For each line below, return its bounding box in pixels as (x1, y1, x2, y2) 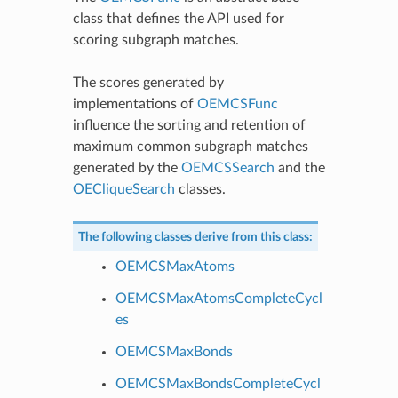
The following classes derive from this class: (77, 229, 313, 243)
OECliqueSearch (72, 181, 175, 196)
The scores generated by (72, 75, 224, 90)
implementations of (72, 96, 197, 111)
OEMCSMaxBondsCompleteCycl (115, 376, 321, 391)
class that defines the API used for (72, 11, 284, 26)
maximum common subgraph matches (72, 139, 308, 154)
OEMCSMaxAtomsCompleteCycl (115, 291, 322, 306)
